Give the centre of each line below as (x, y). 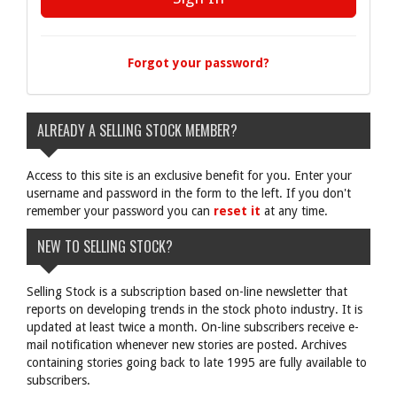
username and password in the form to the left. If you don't (189, 193)
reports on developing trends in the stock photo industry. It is (195, 309)
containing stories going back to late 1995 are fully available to (197, 362)
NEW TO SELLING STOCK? (105, 246)
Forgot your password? (198, 63)
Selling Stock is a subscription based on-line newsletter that (187, 292)
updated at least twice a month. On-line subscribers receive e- (193, 327)
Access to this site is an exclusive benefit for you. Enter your (189, 175)
